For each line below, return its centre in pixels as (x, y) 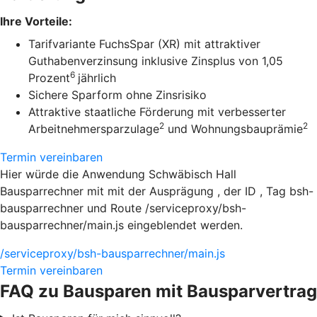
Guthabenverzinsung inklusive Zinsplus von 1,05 (156, 61)
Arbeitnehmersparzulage (94, 129)
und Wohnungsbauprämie (234, 129)
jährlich (97, 78)
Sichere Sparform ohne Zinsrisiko (117, 95)
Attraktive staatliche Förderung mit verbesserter (157, 112)
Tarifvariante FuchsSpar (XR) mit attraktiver (144, 44)
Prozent (49, 78)
